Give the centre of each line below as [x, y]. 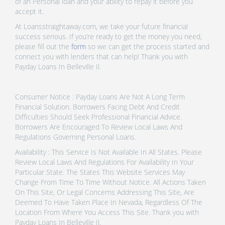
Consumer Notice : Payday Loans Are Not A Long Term [100, 96]
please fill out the [43, 46]
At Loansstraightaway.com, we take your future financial [101, 26]
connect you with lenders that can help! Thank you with [101, 56]
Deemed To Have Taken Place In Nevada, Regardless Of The [109, 202]
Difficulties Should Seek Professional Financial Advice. [98, 117]
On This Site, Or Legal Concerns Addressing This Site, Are [105, 192]
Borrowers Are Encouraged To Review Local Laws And [99, 127]
